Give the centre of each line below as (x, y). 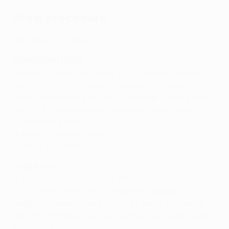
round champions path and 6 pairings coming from (111, 97)
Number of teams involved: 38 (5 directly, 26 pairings (114, 179)
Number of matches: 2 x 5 (62, 146)
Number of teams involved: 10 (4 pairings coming (107, 73)
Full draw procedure (50, 40)
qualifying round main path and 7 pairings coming (108, 204)
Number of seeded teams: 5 (65, 134)
